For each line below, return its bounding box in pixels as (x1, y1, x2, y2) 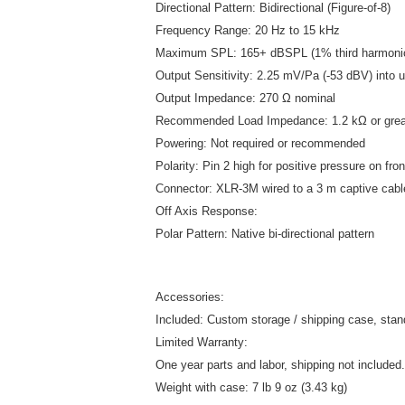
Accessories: (155, 290, 224, 304)
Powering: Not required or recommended (155, 137, 365, 150)
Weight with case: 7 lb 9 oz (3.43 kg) (155, 381, 347, 394)
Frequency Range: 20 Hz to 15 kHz (155, 24, 340, 37)
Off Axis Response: (155, 204, 258, 218)
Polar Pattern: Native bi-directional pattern (155, 227, 374, 240)
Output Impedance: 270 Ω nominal (155, 91, 335, 105)
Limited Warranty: (155, 335, 248, 349)
